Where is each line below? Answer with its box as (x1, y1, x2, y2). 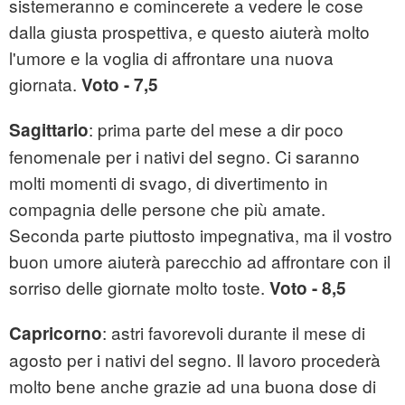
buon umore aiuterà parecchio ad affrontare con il (9, 249, 391, 274)
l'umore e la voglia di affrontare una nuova (9, 45, 334, 71)
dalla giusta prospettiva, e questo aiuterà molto (9, 19, 370, 44)
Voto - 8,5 (265, 276, 346, 301)
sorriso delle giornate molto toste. (9, 275, 265, 300)
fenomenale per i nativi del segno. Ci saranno (9, 144, 360, 169)
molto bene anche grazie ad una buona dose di (9, 373, 376, 399)
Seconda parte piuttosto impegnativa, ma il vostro (9, 222, 392, 248)
